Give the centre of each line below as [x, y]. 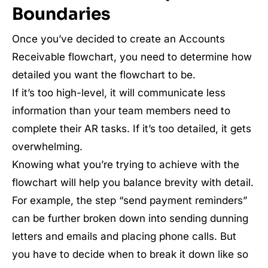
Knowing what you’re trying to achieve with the [126, 165]
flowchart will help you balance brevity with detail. [133, 182]
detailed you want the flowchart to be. [104, 75]
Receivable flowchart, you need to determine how [132, 57]
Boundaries [61, 14]
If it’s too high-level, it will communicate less [119, 93]
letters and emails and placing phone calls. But [124, 236]
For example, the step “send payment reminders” [130, 200]
